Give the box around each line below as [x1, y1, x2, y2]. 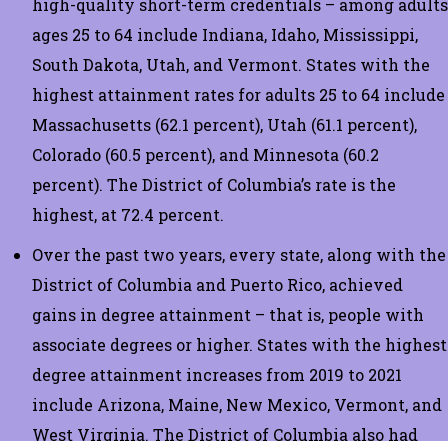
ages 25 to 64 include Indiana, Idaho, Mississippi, [32, 23, 418, 45]
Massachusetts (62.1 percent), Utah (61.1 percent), [32, 113, 417, 135]
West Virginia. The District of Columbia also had [32, 423, 418, 445]
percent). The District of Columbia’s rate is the [32, 173, 396, 195]
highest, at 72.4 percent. [32, 203, 224, 225]
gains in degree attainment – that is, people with [32, 303, 424, 325]
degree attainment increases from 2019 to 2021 [32, 363, 402, 385]
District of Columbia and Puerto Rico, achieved [32, 273, 403, 295]
